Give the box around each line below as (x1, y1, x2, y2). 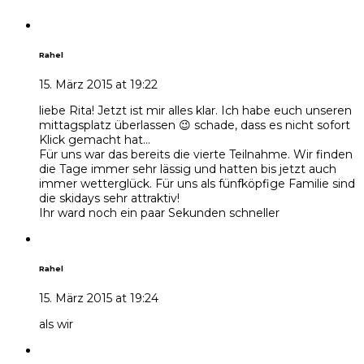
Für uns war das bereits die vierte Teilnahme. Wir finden (39, 146, 353, 162)
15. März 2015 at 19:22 (39, 76, 158, 92)
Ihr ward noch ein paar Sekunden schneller (39, 205, 279, 220)
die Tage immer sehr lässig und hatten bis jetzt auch (39, 161, 336, 176)
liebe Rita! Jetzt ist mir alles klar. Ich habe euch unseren (39, 102, 352, 118)
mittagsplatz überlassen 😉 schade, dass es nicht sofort (39, 117, 350, 132)
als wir (39, 316, 73, 331)
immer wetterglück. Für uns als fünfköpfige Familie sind (39, 175, 355, 191)
